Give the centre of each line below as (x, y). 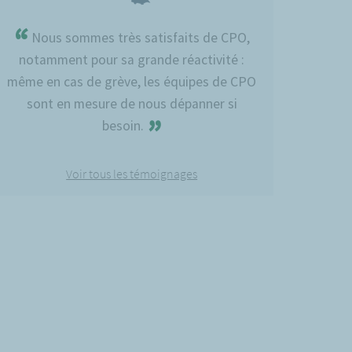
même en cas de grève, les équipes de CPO (132, 81)
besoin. (124, 125)
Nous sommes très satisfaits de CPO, (139, 37)
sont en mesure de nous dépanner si (132, 103)
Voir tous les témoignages (132, 173)
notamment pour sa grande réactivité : (132, 59)
